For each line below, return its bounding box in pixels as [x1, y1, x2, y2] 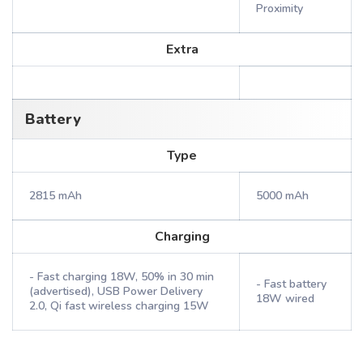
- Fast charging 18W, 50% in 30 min [29, 269, 214, 284]
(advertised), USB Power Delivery [29, 284, 203, 299]
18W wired [256, 291, 314, 306]
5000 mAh [256, 188, 309, 203]
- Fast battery [256, 276, 327, 292]
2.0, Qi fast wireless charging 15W [29, 298, 209, 314]
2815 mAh [29, 188, 82, 203]
